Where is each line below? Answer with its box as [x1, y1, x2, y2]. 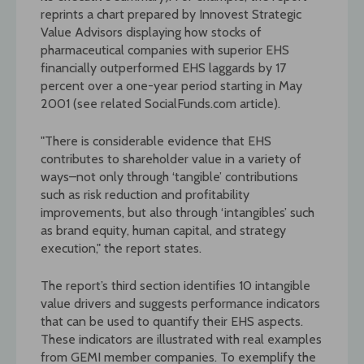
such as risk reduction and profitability [41, 186, 249, 202]
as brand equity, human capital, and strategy [41, 222, 286, 238]
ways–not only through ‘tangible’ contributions [41, 168, 298, 184]
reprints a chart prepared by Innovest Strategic [41, 6, 301, 22]
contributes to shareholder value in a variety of [41, 150, 301, 167]
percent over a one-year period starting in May [41, 77, 302, 93]
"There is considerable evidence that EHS [41, 132, 271, 149]
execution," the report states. [41, 240, 201, 256]
